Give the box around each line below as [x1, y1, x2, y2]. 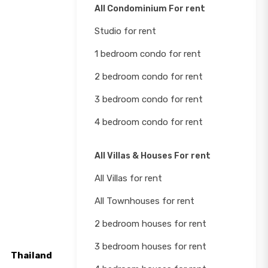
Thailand [11, 250, 53, 261]
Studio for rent [95, 26, 156, 36]
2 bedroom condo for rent [95, 71, 203, 82]
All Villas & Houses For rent [95, 151, 211, 161]
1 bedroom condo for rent [95, 48, 201, 59]
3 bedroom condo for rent [95, 94, 203, 105]
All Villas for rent [95, 173, 162, 184]
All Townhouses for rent [95, 196, 194, 206]
